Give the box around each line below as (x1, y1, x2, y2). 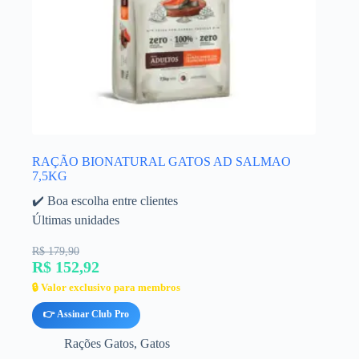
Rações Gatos (64, 336, 134, 350)
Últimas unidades (32, 212, 119, 227)
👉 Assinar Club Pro (43, 308, 129, 320)
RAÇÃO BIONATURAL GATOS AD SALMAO (32, 154, 291, 168)
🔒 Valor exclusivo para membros (32, 280, 180, 293)
